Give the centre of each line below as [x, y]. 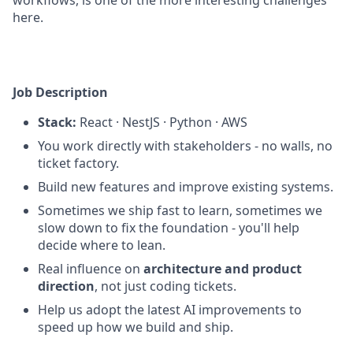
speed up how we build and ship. [136, 327]
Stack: [57, 122]
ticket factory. [78, 163]
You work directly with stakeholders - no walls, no [185, 146]
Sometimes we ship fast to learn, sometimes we [180, 210]
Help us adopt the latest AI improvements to [170, 310]
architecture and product [223, 269]
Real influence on [91, 269]
